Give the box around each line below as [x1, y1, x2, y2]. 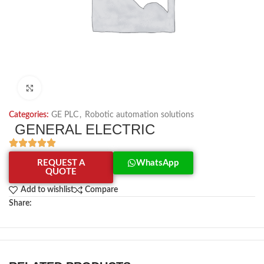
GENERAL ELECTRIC [15, 121, 155, 137]
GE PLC [51, 111, 78, 119]
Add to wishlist [20, 186, 74, 194]
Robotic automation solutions [85, 111, 194, 119]
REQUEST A [37, 159, 85, 167]
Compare [85, 186, 118, 194]
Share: [9, 199, 32, 207]
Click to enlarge [41, 84, 94, 91]
